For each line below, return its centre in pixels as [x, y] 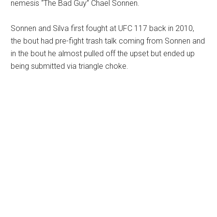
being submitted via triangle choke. [70, 66]
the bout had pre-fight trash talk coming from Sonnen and [108, 41]
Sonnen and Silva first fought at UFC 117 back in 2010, [103, 29]
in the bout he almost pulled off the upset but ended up [103, 54]
